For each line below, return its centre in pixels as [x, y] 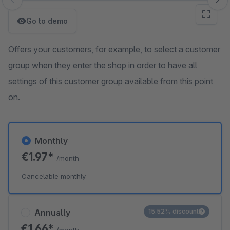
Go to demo [47, 21]
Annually [52, 213]
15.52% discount [174, 211]
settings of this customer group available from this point [111, 81]
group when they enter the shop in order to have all [103, 65]
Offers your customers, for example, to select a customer [114, 49]
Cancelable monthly [54, 176]
